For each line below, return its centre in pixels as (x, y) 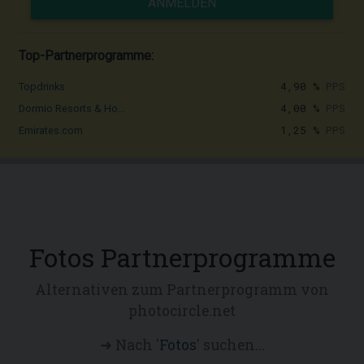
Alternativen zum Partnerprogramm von (182, 290)
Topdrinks (42, 87)
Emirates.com (51, 130)
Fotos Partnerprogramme (182, 257)
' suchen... (230, 345)
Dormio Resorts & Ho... (72, 108)
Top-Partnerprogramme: (86, 56)
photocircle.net (182, 311)
